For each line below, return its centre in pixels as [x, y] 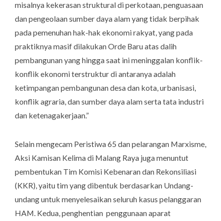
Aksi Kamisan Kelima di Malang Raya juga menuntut [102, 158]
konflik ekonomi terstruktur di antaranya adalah [95, 74]
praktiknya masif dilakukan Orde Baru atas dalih [96, 46]
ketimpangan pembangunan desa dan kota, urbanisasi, [105, 88]
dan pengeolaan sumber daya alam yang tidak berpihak [107, 19]
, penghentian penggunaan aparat [115, 213]
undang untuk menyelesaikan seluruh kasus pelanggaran [108, 199]
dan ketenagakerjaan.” [52, 115]
